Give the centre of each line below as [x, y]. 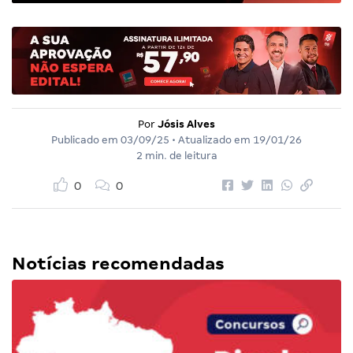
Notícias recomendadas [118, 264]
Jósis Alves [186, 124]
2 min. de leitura [176, 156]
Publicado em [86, 140]
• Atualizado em [211, 140]
